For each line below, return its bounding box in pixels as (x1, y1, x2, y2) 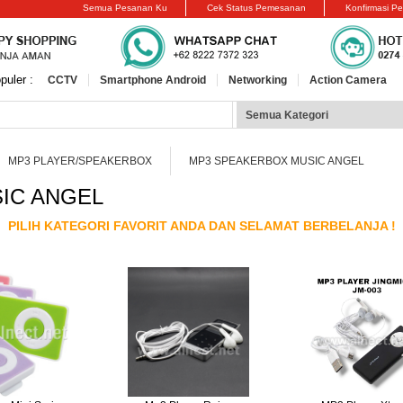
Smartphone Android (100, 74, 206, 86)
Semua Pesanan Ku (83, 3, 167, 13)
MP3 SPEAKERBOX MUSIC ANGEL (189, 155, 364, 167)
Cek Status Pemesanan (207, 3, 306, 13)
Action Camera (309, 74, 387, 86)
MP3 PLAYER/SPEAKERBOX (8, 155, 152, 167)
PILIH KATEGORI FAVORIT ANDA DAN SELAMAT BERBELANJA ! (7, 219, 396, 233)
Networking (228, 74, 287, 86)
